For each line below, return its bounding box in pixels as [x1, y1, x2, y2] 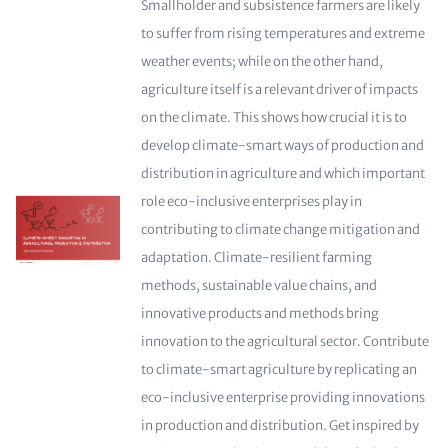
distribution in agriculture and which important [140, 165, 425, 182]
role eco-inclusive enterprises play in [140, 193, 362, 210]
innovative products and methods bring [140, 305, 379, 322]
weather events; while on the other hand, [140, 53, 383, 70]
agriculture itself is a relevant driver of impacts [140, 81, 418, 98]
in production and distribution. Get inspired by [140, 417, 419, 434]
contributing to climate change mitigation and [140, 221, 420, 238]
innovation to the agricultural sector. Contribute [140, 333, 429, 350]
